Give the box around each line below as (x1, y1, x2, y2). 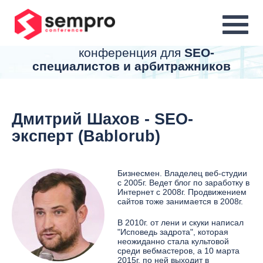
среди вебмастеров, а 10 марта (117, 246, 240, 255)
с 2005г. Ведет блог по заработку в (117, 178, 249, 187)
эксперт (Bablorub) (12, 127, 160, 145)
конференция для (78, 46, 184, 59)
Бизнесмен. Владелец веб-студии (117, 168, 247, 178)
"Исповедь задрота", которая (117, 227, 228, 237)
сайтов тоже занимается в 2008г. (117, 197, 243, 206)
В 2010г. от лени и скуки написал (117, 218, 244, 227)
